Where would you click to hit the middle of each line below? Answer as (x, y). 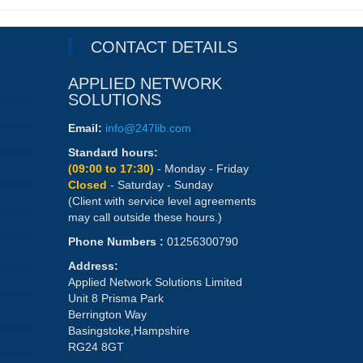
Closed (89, 185)
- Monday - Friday (203, 169)
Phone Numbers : (117, 242)
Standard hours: (113, 153)
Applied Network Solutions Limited (155, 282)
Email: (85, 128)
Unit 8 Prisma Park (115, 299)
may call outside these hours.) (145, 218)
